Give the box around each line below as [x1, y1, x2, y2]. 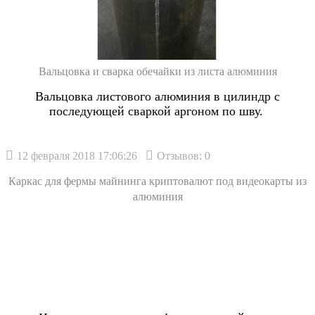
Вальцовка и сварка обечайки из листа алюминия [38, 65, 277, 78]
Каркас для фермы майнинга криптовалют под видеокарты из [8, 174, 307, 187]
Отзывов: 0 [157, 149, 210, 162]
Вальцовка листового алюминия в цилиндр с [35, 89, 280, 103]
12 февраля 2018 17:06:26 [17, 149, 137, 162]
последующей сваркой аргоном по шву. [49, 103, 266, 118]
